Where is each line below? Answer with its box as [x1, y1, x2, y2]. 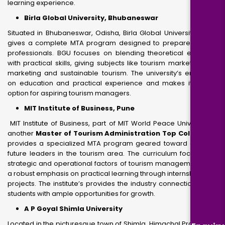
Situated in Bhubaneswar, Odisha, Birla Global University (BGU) [8, 28, 217, 38]
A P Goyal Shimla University [24, 204, 123, 213]
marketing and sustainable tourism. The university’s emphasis [8, 68, 217, 78]
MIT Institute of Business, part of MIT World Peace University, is [8, 119, 217, 128]
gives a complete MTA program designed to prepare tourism [8, 38, 217, 48]
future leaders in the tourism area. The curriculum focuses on [8, 149, 217, 158]
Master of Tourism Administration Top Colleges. [35, 129, 214, 138]
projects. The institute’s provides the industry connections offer [8, 179, 217, 188]
